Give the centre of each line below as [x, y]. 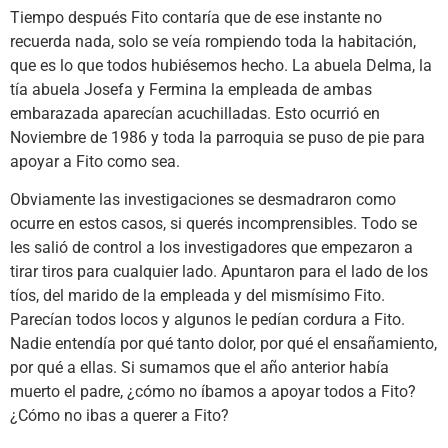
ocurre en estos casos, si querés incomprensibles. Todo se [213, 224]
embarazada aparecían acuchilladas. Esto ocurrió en [195, 114]
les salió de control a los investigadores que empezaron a [211, 248]
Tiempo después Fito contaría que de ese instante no [196, 18]
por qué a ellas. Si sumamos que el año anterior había [199, 368]
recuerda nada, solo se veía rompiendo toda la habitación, [213, 42]
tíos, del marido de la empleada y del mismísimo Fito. [197, 296]
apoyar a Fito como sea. [95, 162]
